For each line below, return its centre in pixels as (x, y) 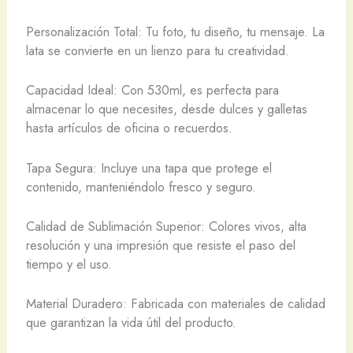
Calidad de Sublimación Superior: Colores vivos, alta (166, 226)
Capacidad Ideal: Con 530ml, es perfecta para (152, 90)
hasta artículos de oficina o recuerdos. (129, 128)
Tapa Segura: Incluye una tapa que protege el (149, 167)
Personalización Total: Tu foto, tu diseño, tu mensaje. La (175, 32)
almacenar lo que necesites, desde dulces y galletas (166, 109)
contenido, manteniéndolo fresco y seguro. (141, 186)
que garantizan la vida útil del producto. (131, 322)
